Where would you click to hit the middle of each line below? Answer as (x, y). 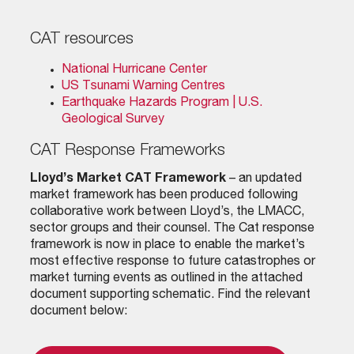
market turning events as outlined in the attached (166, 279)
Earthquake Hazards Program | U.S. (162, 103)
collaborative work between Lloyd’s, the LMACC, (167, 212)
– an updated (264, 179)
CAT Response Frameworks (127, 152)
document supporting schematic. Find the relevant (170, 295)
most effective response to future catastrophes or (172, 262)
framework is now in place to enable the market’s (167, 245)
